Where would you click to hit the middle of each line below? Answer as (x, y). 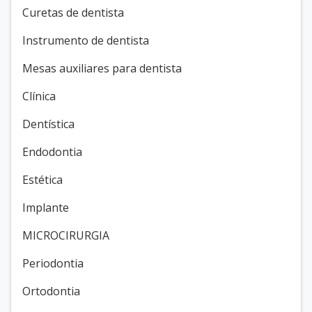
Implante (46, 207)
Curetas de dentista (73, 12)
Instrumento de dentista (86, 40)
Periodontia (53, 263)
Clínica (39, 96)
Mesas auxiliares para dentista (102, 68)
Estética (42, 179)
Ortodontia (51, 291)
